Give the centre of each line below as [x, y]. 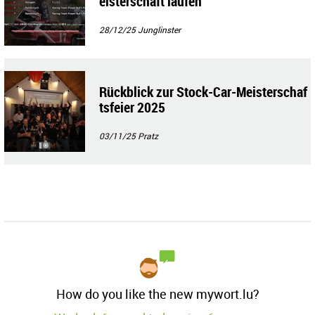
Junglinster [159, 29]
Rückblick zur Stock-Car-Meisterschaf [203, 91]
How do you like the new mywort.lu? [157, 294]
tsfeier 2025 [132, 107]
